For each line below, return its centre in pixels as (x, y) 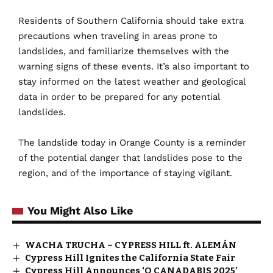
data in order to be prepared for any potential (119, 97)
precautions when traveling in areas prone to (118, 36)
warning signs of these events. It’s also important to (134, 66)
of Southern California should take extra (154, 21)
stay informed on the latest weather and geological (132, 82)
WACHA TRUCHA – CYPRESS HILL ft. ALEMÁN (131, 245)
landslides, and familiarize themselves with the (124, 51)
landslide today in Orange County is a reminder (142, 143)
